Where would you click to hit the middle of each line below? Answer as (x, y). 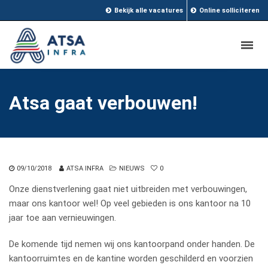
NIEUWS (132, 168)
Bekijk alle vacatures (149, 10)
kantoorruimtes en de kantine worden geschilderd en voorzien (131, 258)
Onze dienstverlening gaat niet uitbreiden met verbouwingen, (128, 189)
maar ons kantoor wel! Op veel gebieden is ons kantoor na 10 (130, 203)
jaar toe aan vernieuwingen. (63, 218)
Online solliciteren (229, 10)
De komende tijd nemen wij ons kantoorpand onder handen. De (132, 244)
